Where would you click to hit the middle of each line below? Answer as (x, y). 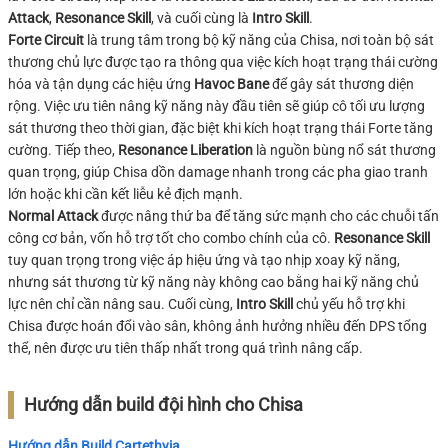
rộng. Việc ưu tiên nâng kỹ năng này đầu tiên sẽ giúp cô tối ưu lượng (216, 105)
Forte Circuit (46, 39)
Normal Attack (53, 215)
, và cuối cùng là (201, 17)
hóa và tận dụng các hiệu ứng (101, 83)
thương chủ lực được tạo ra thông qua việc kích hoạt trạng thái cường (223, 61)
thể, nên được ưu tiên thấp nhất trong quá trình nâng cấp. (185, 347)
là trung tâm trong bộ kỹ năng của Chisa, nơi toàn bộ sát (259, 39)
